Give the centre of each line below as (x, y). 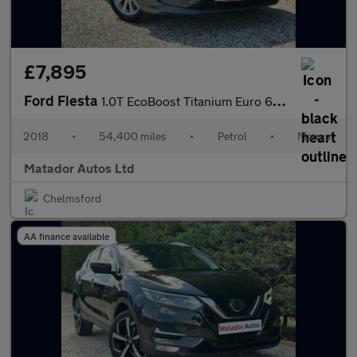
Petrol (232, 136)
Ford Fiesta (63, 100)
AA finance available (67, 236)
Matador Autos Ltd (79, 168)
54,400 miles (133, 136)
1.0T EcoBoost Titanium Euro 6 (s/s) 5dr (187, 101)
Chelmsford (72, 198)
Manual (315, 136)
